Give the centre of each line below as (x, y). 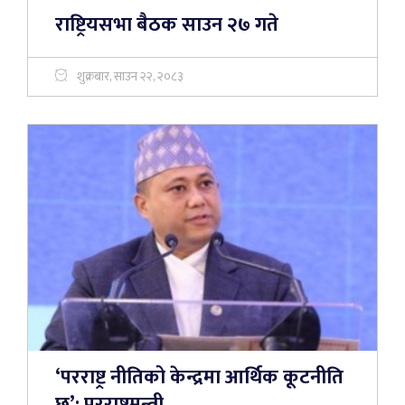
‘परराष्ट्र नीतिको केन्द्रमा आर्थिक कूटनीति (199, 377)
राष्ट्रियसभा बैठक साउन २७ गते (167, 25)
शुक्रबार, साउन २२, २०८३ (130, 76)
